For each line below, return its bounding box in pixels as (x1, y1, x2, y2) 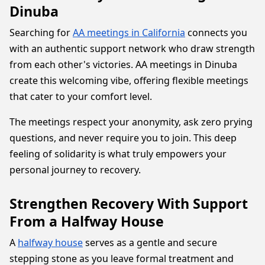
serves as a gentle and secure (83, 236, 217, 249)
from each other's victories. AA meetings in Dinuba (9, 58, 237, 71)
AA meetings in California (73, 26, 185, 39)
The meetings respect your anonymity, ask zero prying (9, 115, 253, 128)
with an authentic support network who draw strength (9, 42, 255, 55)
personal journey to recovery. (9, 163, 141, 176)
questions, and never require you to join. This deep (9, 131, 237, 144)
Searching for (9, 26, 73, 39)
